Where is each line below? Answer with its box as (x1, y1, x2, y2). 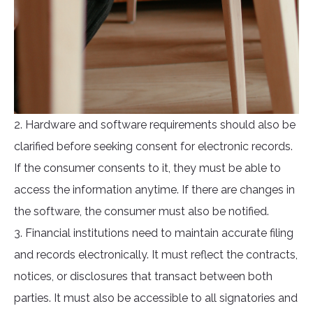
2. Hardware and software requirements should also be (14, 118, 296, 132)
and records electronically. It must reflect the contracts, (14, 248, 298, 262)
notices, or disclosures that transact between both (14, 270, 272, 284)
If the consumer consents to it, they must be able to (14, 161, 281, 175)
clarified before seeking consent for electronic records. (14, 140, 293, 154)
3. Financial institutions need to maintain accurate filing (14, 226, 293, 240)
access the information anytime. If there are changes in (14, 183, 295, 197)
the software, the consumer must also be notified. (14, 205, 269, 219)
